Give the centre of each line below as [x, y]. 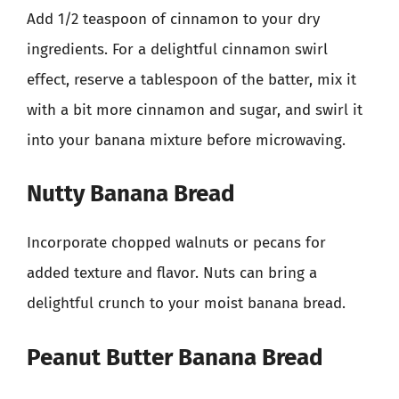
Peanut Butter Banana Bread [175, 357]
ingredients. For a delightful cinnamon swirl [177, 49]
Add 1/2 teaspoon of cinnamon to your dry [173, 19]
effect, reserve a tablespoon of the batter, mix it [191, 79]
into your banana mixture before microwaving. [186, 140]
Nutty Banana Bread [131, 194]
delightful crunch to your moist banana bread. [186, 303]
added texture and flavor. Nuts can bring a [172, 273]
